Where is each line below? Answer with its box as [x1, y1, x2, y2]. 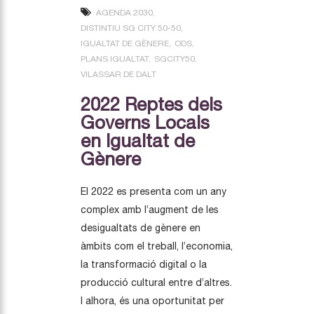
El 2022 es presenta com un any [81, 185, 226, 197]
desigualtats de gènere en [81, 221, 200, 233]
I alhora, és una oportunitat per [81, 294, 224, 306]
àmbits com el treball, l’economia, [81, 240, 233, 252]
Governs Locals [81, 111, 210, 133]
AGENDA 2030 [96, 7, 153, 18]
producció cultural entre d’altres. [81, 276, 232, 288]
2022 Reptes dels [81, 93, 222, 115]
